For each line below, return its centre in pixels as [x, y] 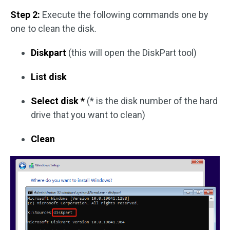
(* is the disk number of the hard [151, 101]
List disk [49, 77]
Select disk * [58, 101]
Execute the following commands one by [124, 15]
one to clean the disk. [53, 29]
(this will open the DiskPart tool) [131, 53]
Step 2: [25, 15]
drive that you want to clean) [88, 115]
